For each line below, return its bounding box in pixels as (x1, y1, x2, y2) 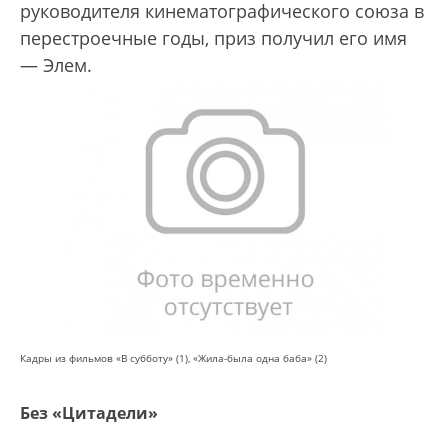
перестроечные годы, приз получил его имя (20, 26, 407, 50)
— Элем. (20, 53, 92, 77)
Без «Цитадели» (20, 402, 158, 425)
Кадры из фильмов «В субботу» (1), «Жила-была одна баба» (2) (20, 351, 327, 366)
